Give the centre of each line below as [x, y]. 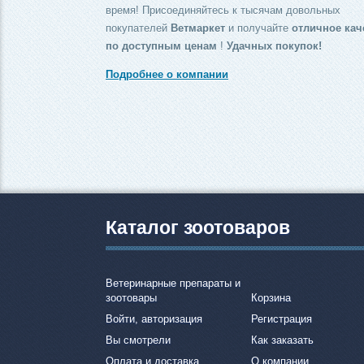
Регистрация [282, 319]
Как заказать [283, 340]
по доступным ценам [161, 45]
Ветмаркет [198, 28]
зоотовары [131, 298]
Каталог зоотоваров [198, 228]
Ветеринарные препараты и [173, 284]
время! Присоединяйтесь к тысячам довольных [223, 10]
